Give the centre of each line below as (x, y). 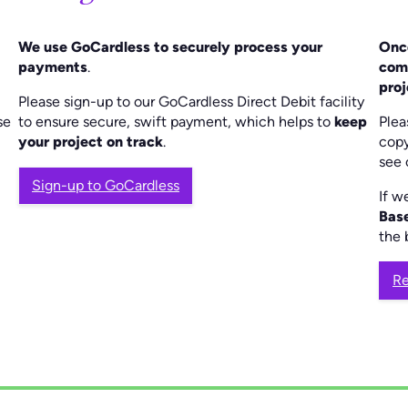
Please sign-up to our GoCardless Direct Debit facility (191, 101)
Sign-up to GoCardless (106, 185)
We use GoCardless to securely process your (170, 46)
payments (53, 66)
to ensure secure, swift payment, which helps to (176, 121)
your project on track (91, 141)
